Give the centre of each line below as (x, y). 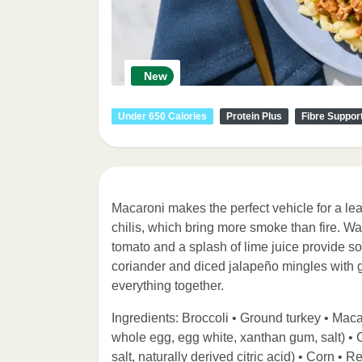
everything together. (168, 286)
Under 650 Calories (162, 116)
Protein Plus (254, 116)
